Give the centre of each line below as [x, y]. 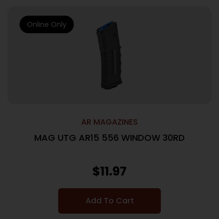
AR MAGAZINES [109, 122]
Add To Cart [109, 201]
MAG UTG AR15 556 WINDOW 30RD [109, 138]
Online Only [47, 24]
